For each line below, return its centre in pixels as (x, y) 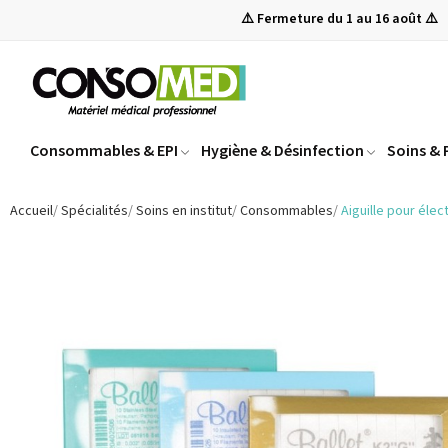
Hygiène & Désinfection (282, 150)
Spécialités (94, 211)
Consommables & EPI (104, 150)
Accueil (31, 211)
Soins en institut (184, 211)
